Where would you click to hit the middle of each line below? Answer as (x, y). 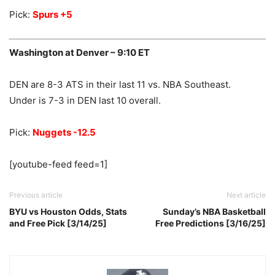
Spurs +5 (52, 15)
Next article (246, 195)
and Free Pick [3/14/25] (58, 223)
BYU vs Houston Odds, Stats (68, 211)
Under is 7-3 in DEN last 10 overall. (85, 100)
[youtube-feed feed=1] (58, 164)
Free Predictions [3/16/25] (211, 223)
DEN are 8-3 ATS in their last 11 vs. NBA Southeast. (120, 84)
